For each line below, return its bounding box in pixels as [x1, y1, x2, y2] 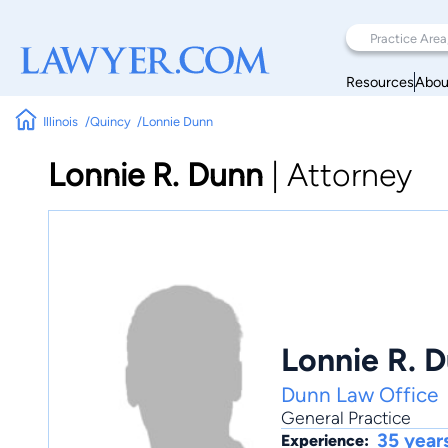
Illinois [43, 113, 79, 129]
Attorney [287, 156, 412, 194]
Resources [346, 72, 414, 91]
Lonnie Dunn [142, 113, 214, 129]
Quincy [89, 113, 131, 129]
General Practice [281, 407, 411, 429]
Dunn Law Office [281, 382, 438, 408]
